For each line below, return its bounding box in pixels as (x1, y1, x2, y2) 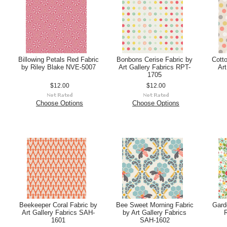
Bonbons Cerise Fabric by (117, 56, 193, 63)
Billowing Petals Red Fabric (18, 56, 99, 63)
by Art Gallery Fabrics (123, 209, 186, 216)
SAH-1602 (139, 216, 170, 224)
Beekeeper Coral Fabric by (19, 201, 97, 209)
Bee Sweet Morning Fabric (116, 201, 194, 209)
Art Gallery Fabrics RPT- (119, 63, 191, 71)
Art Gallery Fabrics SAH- (22, 209, 95, 216)
